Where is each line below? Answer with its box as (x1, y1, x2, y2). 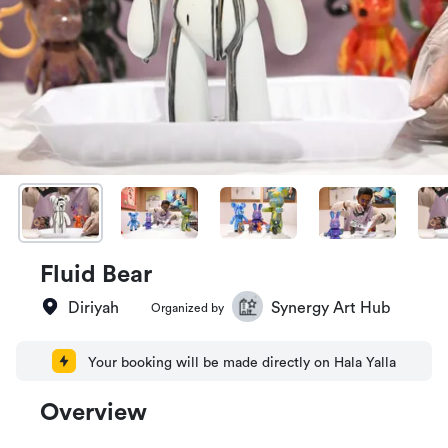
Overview (40, 401, 147, 425)
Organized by (151, 302, 224, 314)
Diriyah (68, 300, 119, 316)
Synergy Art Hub (271, 300, 390, 316)
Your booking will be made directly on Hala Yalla (88, 356, 396, 370)
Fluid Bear (40, 263, 152, 287)
